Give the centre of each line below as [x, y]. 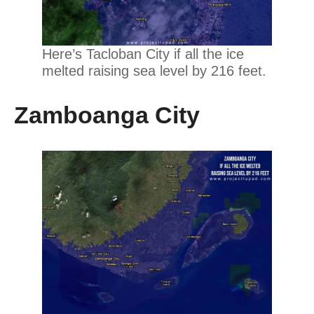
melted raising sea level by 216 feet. [154, 70]
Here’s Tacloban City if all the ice [143, 54]
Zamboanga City [107, 115]
